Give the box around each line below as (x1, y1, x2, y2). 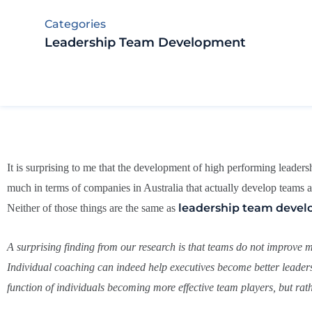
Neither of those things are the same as (7, 201, 178, 214)
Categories (45, 17, 106, 31)
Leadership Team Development (45, 34, 246, 50)
